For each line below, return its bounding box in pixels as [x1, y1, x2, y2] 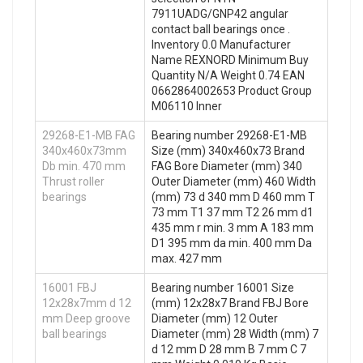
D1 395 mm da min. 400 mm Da [152, 237, 312, 250]
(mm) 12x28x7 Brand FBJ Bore [152, 297, 309, 310]
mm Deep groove [42, 312, 130, 326]
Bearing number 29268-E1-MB [152, 129, 307, 143]
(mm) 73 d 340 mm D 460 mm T [152, 190, 315, 204]
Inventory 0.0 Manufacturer [152, 38, 291, 52]
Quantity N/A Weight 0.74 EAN [152, 69, 305, 83]
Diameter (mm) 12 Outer [152, 312, 278, 326]
